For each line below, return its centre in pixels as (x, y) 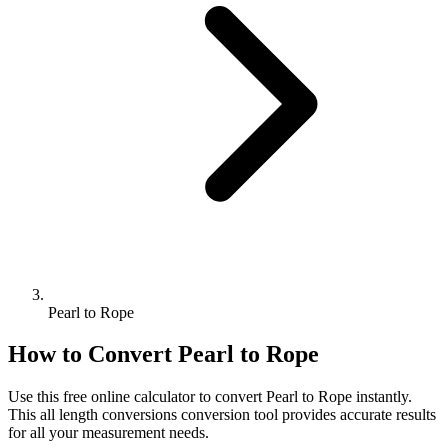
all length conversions (108, 415)
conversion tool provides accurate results (306, 415)
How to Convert (93, 354)
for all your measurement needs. (108, 433)
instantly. (382, 397)
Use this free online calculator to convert (137, 397)
